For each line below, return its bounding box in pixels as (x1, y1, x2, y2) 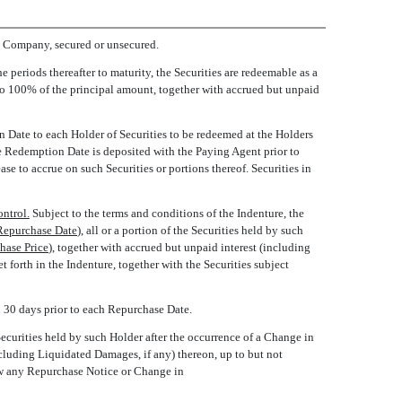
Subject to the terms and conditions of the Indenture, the (29, 206, 304, 220)
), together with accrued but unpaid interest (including (48, 240, 310, 254)
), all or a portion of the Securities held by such (77, 223, 303, 237)
